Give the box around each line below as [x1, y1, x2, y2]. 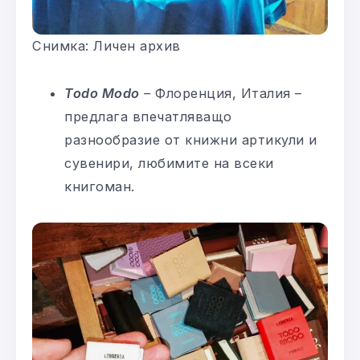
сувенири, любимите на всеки [64, 155, 274, 172]
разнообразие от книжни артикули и [64, 132, 317, 149]
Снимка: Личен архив [32, 38, 181, 55]
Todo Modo [64, 85, 140, 102]
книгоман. [64, 178, 135, 195]
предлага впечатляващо [64, 108, 232, 125]
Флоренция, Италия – [155, 85, 306, 102]
